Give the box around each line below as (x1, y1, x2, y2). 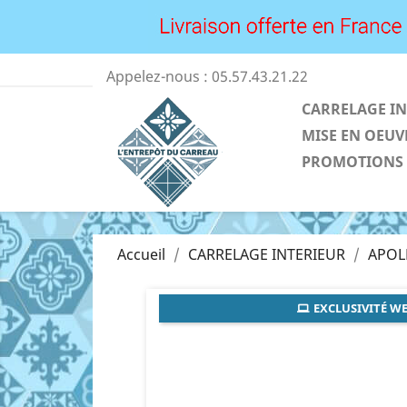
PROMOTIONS (302, 152, 403, 172)
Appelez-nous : (106, 66, 212, 86)
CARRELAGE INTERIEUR (188, 244, 345, 264)
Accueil (117, 244, 165, 264)
